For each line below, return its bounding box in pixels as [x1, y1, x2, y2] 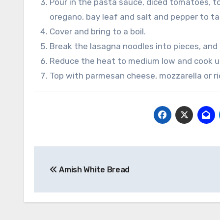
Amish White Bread [57, 165, 130, 175]
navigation [33, 168, 112, 184]
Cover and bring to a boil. [50, 27, 146, 37]
